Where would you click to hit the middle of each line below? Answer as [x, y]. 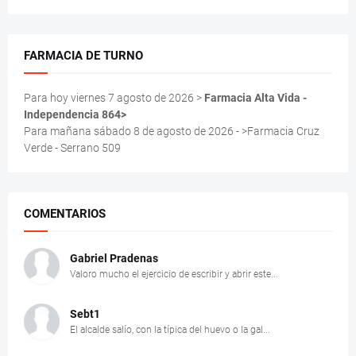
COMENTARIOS [65, 213]
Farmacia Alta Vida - [254, 97]
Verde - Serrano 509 [72, 147]
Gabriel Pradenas [114, 258]
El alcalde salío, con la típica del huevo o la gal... [170, 329]
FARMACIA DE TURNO [83, 55]
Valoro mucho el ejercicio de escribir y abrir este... [174, 274]
